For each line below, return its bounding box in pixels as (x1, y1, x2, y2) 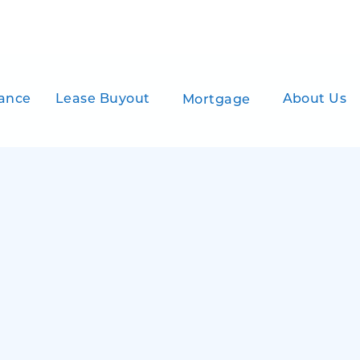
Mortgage (182, 94, 251, 107)
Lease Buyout (55, 93, 150, 106)
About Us (282, 93, 347, 106)
